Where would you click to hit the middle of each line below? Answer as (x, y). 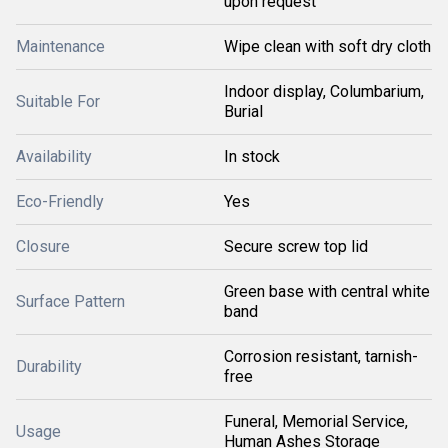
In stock (252, 156)
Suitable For (58, 101)
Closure (43, 246)
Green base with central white (327, 291)
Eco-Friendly (60, 201)
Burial (243, 111)
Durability (49, 366)
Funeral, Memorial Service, (316, 421)
